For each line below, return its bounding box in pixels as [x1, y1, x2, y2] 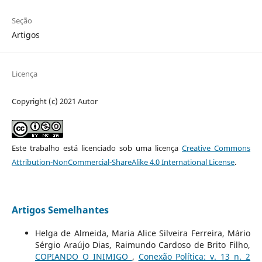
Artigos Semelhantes [11, 203, 109, 216]
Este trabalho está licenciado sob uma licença [11, 142, 182, 153]
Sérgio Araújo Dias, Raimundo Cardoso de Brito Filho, [35, 239, 251, 250]
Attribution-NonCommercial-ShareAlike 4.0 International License [11, 156, 235, 167]
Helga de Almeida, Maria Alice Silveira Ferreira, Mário [35, 227, 251, 239]
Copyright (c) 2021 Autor [11, 95, 98, 106]
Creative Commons [182, 142, 251, 153]
